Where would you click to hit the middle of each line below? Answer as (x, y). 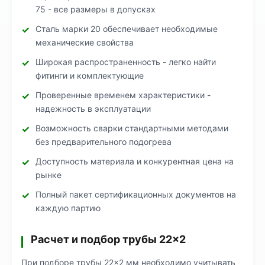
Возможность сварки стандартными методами (132, 128)
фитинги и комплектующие (90, 75)
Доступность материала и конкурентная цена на (135, 161)
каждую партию (68, 208)
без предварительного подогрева (104, 142)
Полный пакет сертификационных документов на (136, 194)
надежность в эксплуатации (93, 109)
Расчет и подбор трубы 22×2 (108, 239)
